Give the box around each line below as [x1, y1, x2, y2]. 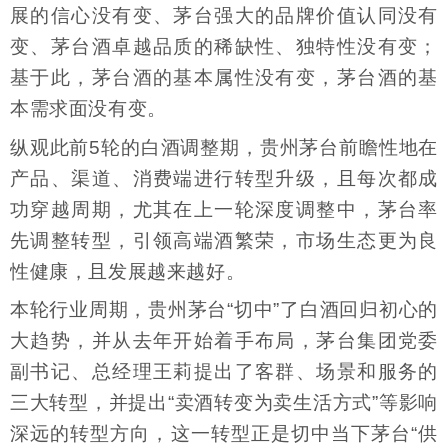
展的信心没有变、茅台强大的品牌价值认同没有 [10, 5, 438, 27]
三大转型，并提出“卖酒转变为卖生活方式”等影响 [10, 391, 438, 413]
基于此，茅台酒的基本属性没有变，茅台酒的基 [10, 67, 438, 89]
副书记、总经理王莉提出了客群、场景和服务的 [10, 360, 438, 382]
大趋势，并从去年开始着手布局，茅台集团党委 [10, 329, 438, 351]
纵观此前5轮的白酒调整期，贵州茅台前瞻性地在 [10, 136, 438, 158]
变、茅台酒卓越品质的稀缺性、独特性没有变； [10, 36, 438, 58]
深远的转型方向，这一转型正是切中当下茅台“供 [10, 422, 438, 444]
